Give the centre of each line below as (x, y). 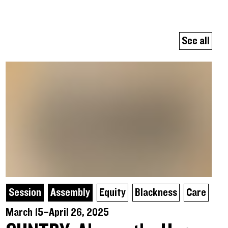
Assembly (70, 192)
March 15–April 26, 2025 (57, 212)
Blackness (156, 192)
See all (196, 41)
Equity (112, 192)
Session (25, 192)
